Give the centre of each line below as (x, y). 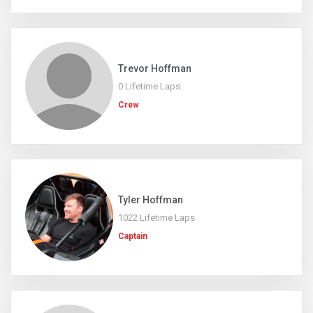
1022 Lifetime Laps (156, 218)
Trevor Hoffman (155, 69)
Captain (133, 236)
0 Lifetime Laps (149, 87)
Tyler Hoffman (151, 200)
